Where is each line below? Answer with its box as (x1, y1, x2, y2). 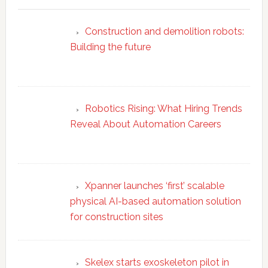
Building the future (69, 41, 151, 53)
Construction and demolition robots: (84, 26, 244, 37)
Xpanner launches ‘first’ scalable (84, 179, 224, 191)
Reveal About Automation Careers (69, 118, 221, 130)
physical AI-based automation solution (69, 195, 241, 207)
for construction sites (69, 211, 163, 223)
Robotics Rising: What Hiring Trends (84, 102, 242, 114)
